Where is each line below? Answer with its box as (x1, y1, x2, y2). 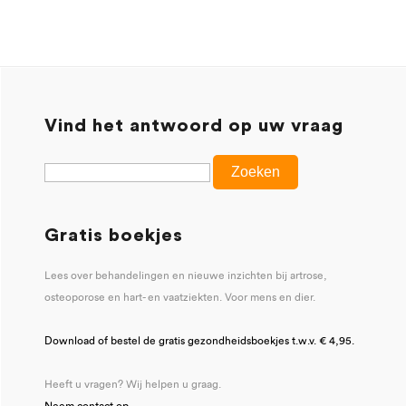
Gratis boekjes (44, 226, 183, 245)
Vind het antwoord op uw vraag (44, 116, 343, 135)
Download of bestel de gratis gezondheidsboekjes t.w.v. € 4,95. (44, 333, 354, 347)
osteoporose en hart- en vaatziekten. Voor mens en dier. (44, 290, 315, 304)
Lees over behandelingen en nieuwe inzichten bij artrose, (44, 268, 327, 282)
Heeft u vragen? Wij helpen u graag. (44, 377, 221, 391)
